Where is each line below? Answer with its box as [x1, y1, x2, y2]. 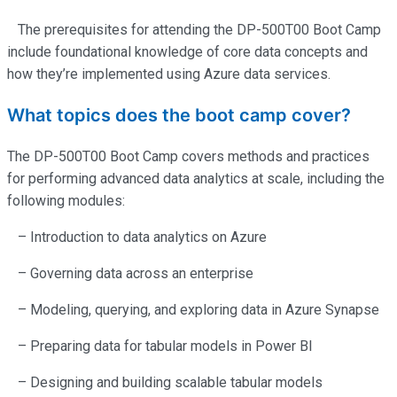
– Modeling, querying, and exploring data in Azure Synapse [7, 300, 379, 318]
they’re [36, 65, 78, 82]
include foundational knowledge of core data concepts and [7, 43, 368, 60]
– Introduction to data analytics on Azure [7, 228, 267, 245]
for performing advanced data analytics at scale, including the [7, 169, 385, 187]
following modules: [7, 191, 125, 209]
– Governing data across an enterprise [7, 264, 253, 282]
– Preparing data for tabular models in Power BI [7, 337, 313, 354]
